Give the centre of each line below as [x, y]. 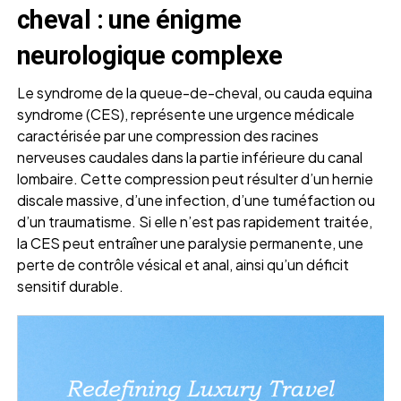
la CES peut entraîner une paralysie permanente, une [190, 243]
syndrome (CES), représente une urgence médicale [185, 115]
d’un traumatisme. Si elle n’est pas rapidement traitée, [194, 222]
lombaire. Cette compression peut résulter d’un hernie [195, 179]
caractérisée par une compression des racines [167, 136]
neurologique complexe [149, 56]
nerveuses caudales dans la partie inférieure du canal [189, 158]
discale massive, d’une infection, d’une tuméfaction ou [196, 200]
